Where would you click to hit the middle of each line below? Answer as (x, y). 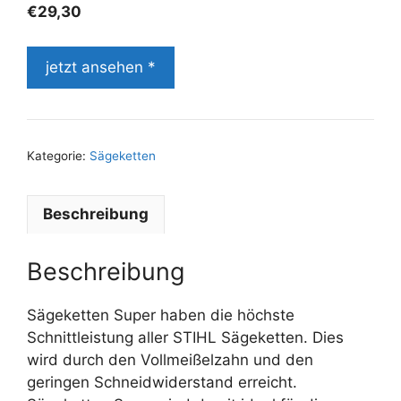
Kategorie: (58, 155)
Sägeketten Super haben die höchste (161, 315)
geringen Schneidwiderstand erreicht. (162, 382)
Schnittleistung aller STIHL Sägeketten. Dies (185, 337)
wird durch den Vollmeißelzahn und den (170, 360)
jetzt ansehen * (101, 67)
